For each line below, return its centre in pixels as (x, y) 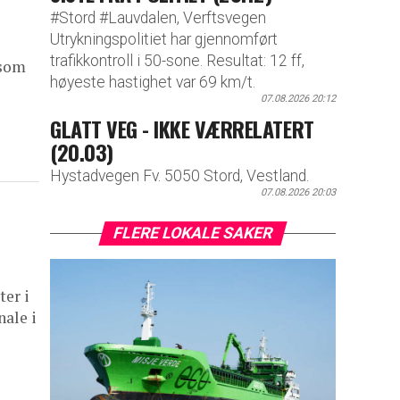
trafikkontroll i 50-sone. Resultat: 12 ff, (177, 60)
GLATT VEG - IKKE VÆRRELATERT (182, 128)
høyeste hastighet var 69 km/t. (153, 82)
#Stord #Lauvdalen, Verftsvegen (158, 17)
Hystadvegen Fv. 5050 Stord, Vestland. (179, 176)
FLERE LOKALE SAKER (193, 233)
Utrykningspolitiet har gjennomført (164, 39)
